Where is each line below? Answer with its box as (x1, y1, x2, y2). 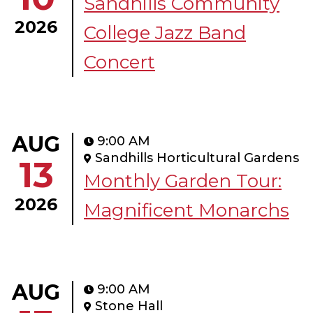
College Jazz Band (84, 22, 246, 45)
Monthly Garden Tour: (84, 170, 282, 193)
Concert (84, 51, 155, 74)
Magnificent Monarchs (84, 199, 289, 222)
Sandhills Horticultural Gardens (95, 150, 299, 166)
